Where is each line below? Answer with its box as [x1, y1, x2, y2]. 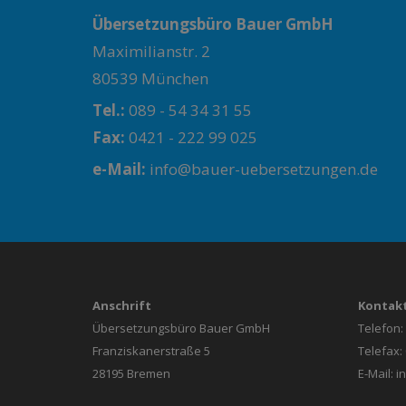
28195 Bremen [92, 365, 170, 382]
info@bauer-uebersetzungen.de [146, 159, 378, 179]
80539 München [92, 68, 208, 89]
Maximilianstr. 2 [92, 41, 210, 62]
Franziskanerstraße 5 [92, 343, 210, 359]
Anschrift [92, 297, 151, 314]
